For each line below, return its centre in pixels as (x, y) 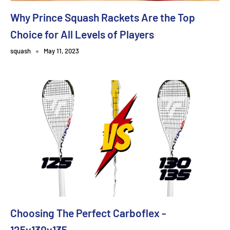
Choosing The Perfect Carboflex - (88, 213)
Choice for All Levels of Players (82, 34)
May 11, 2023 (61, 51)
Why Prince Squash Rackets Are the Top (103, 17)
